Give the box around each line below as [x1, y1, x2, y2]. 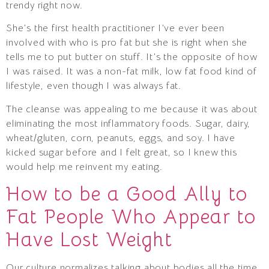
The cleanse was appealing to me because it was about [6, 103, 258, 115]
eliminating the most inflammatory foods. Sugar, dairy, [6, 117, 251, 130]
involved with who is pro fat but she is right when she [6, 37, 248, 49]
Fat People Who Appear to [6, 205, 256, 229]
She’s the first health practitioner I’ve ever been [6, 22, 225, 35]
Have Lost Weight [6, 228, 173, 252]
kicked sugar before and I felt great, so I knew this [6, 146, 237, 159]
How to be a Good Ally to [6, 182, 248, 207]
